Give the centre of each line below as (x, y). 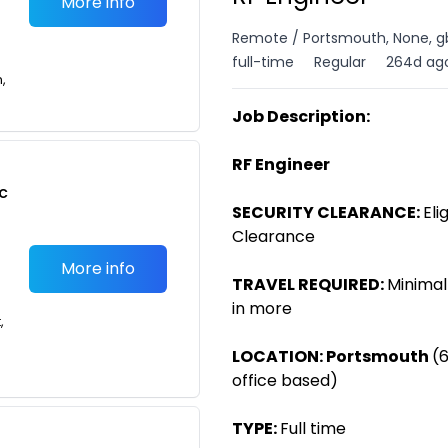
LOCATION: (277, 356)
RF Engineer (281, 164)
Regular (340, 62)
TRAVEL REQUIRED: (308, 284)
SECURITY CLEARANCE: (326, 212)
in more (262, 308)
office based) (285, 380)
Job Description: (301, 116)
